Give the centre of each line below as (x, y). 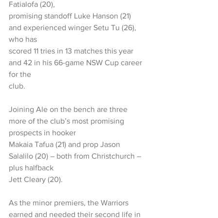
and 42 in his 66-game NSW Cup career (76, 62)
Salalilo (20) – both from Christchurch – (76, 156)
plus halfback (31, 167)
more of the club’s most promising (67, 121)
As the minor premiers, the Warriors (70, 202)
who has (23, 39)
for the (20, 74)
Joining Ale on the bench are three (69, 109)
